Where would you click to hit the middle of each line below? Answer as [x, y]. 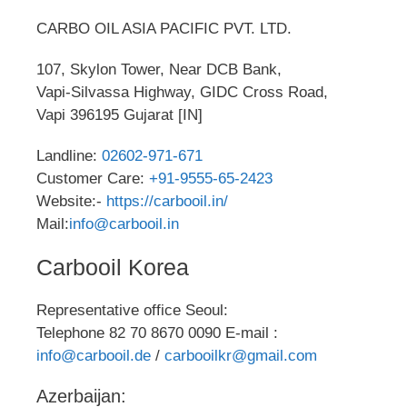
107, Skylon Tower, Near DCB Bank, [161, 69]
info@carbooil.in [124, 223]
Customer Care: [93, 178]
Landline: [69, 155]
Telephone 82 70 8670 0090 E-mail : [157, 333]
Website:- [71, 201]
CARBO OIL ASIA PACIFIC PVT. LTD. [164, 28]
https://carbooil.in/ [167, 201]
